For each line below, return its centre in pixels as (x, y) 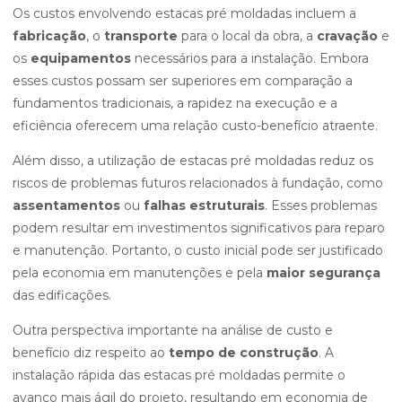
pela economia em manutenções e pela (140, 273)
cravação (347, 36)
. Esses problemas (321, 205)
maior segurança (323, 273)
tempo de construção (244, 353)
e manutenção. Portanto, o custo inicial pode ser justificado (198, 250)
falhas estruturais (204, 205)
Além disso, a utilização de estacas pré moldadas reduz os (193, 161)
